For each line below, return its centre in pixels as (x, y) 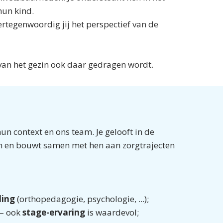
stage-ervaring (54, 212)
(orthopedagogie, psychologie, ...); (82, 199)
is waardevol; (112, 212)
